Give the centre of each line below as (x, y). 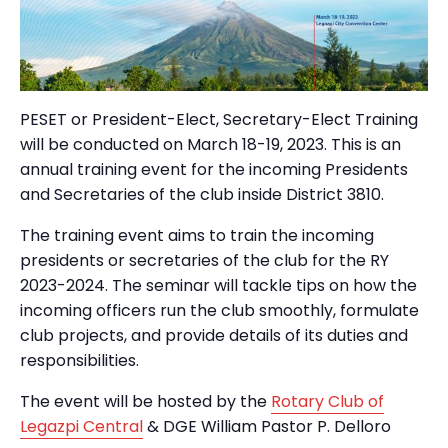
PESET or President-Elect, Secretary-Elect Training (219, 119)
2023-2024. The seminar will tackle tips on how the (218, 285)
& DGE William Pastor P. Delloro (267, 426)
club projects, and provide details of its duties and (214, 335)
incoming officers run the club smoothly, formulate (219, 310)
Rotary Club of (327, 401)
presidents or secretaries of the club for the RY (204, 260)
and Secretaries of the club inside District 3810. (202, 194)
